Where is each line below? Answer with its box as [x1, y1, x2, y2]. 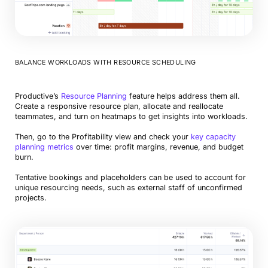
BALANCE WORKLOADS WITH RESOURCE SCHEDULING [14, 58, 196, 66]
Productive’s [14, 91, 61, 100]
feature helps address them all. [126, 91, 240, 100]
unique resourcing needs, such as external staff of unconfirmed [14, 182, 242, 192]
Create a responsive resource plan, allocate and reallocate [14, 101, 223, 111]
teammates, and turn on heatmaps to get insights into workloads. [14, 111, 248, 121]
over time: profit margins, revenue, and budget [73, 142, 243, 151]
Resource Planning [60, 91, 127, 100]
